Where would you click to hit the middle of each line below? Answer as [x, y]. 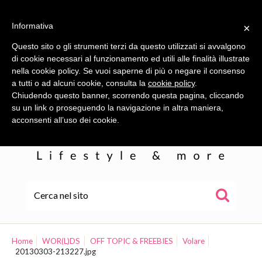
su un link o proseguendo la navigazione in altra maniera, [118, 108]
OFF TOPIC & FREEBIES [131, 241]
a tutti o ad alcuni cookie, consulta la [80, 83]
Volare [194, 241]
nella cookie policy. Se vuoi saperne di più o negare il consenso [128, 71]
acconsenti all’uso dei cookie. [65, 120]
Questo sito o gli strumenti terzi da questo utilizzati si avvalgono [129, 46]
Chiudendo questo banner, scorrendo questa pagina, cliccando [128, 95]
